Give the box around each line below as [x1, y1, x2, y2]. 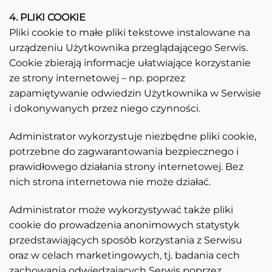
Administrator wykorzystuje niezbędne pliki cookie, [9, 130, 256, 142]
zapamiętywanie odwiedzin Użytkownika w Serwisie [9, 87, 261, 100]
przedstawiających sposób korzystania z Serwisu [9, 234, 242, 246]
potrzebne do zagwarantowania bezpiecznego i [9, 145, 239, 157]
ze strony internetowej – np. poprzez [9, 72, 185, 84]
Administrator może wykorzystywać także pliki [9, 203, 233, 216]
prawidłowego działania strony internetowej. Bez [9, 160, 243, 172]
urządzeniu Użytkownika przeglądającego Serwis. [9, 42, 248, 54]
